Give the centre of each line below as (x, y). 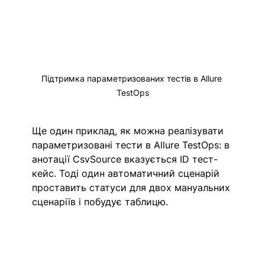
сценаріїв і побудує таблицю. (100, 201)
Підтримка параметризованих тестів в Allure (133, 78)
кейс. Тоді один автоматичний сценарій (127, 173)
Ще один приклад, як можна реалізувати (130, 130)
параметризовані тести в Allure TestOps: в (132, 145)
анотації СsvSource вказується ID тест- (125, 159)
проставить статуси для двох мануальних (133, 187)
